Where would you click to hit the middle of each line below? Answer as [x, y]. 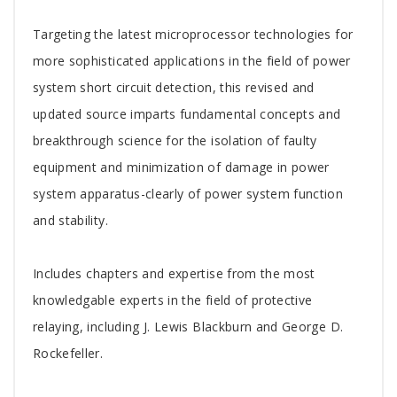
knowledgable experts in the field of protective [173, 300]
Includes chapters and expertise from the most [174, 273]
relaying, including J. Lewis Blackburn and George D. [188, 326]
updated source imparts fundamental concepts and [187, 113]
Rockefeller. [68, 353]
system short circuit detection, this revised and [174, 87]
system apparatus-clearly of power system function [188, 193]
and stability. [70, 220]
